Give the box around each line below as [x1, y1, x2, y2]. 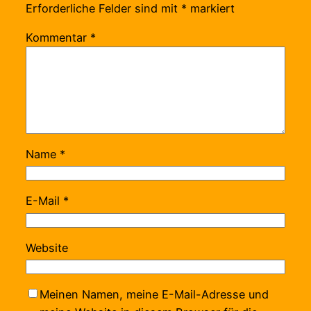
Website [25, 240, 68, 255]
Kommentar [25, 30, 90, 44]
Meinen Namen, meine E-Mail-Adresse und [39, 287, 269, 302]
